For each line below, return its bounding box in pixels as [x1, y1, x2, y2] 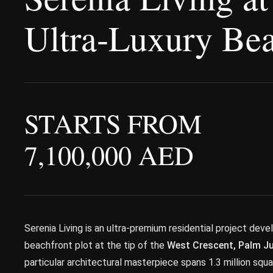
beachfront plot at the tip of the [24, 239, 167, 251]
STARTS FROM [24, 105, 202, 141]
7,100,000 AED [24, 137, 194, 172]
